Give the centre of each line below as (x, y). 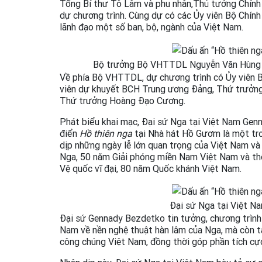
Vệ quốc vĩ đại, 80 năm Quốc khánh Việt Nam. (151, 168)
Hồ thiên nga (106, 133)
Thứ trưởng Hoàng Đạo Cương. (123, 100)
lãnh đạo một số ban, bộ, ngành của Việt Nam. (151, 27)
